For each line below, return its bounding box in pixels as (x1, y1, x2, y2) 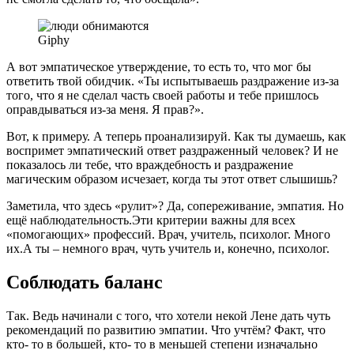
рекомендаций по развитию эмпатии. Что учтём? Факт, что (6, 323, 326, 337)
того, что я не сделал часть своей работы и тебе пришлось (6, 88, 318, 103)
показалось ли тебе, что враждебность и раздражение (6, 158, 293, 172)
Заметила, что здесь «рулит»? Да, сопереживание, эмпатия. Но (6, 199, 344, 213)
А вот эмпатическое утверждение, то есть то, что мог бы (6, 60, 311, 74)
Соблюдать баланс (6, 272, 163, 293)
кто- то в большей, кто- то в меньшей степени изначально (6, 337, 318, 352)
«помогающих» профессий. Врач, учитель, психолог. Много (6, 228, 330, 242)
